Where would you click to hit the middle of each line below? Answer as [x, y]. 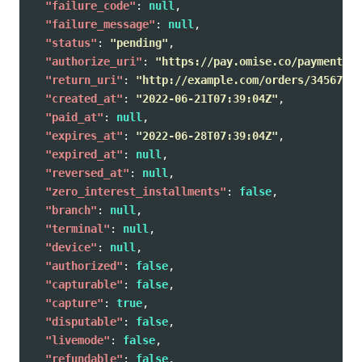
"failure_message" [100, 25]
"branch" [71, 210]
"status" [71, 43]
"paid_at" [74, 118]
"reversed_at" [87, 173]
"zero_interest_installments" [136, 192]
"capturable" [84, 285]
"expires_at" [84, 136]
